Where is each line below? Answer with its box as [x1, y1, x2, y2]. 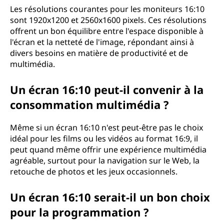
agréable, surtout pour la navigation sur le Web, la [10, 155, 199, 166]
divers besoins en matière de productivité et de [10, 47, 188, 58]
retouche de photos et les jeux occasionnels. [10, 166, 177, 177]
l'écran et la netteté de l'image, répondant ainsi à [10, 36, 194, 47]
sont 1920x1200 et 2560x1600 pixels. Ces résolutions [10, 14, 206, 25]
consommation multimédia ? [10, 97, 169, 112]
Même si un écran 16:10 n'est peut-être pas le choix [10, 122, 203, 133]
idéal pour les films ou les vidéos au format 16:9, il [10, 133, 198, 144]
